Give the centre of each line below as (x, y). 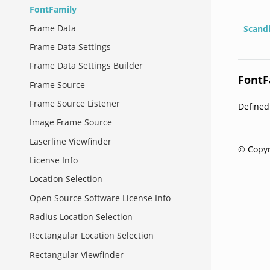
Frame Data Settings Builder (86, 66)
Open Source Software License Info (100, 198)
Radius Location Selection (81, 216)
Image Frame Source (71, 122)
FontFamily (53, 9)
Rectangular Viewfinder (77, 254)
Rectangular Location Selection (92, 236)
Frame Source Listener (75, 104)
